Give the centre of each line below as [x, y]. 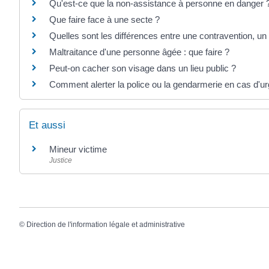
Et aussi [47, 125]
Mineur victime [78, 150]
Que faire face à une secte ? [104, 19]
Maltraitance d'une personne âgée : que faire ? [139, 52]
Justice [61, 161]
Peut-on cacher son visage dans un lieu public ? [143, 68]
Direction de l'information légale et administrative [106, 225]
